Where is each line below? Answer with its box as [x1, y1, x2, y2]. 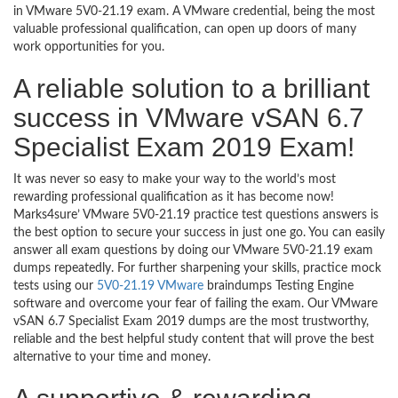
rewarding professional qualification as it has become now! [13, 191, 334, 203]
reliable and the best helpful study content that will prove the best [13, 333, 374, 346]
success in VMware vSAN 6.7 [13, 103, 364, 132]
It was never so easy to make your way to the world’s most [13, 173, 336, 186]
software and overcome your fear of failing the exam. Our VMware [13, 298, 378, 310]
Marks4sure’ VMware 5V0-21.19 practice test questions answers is [13, 209, 378, 221]
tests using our [13, 280, 97, 292]
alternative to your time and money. [13, 351, 211, 363]
